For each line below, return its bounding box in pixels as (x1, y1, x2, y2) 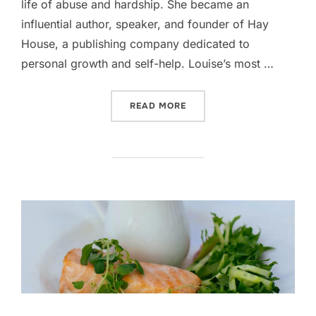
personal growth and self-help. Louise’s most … (21, 56, 274, 71)
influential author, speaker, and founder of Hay (21, 16, 269, 31)
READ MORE (130, 99, 186, 111)
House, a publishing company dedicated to (21, 36, 250, 51)
